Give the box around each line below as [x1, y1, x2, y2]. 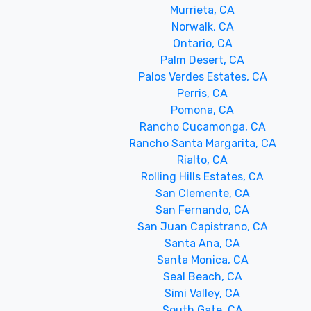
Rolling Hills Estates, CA [141, 170, 264, 183]
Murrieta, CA [170, 3, 235, 17]
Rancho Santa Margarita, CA [128, 137, 276, 150]
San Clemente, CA [155, 187, 250, 200]
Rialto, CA [177, 153, 228, 167]
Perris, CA [177, 87, 228, 100]
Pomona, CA [171, 103, 235, 117]
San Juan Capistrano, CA [137, 220, 268, 233]
